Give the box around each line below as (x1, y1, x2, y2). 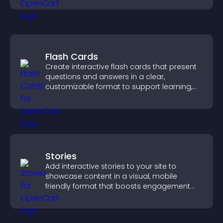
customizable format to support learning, (45, 82, 192, 92)
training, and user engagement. (45, 92, 158, 102)
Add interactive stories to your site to (45, 161, 176, 171)
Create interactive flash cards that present (45, 62, 197, 72)
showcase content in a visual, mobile (45, 171, 177, 181)
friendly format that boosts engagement (45, 181, 190, 191)
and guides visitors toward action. (45, 191, 167, 201)
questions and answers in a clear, (45, 72, 165, 82)
